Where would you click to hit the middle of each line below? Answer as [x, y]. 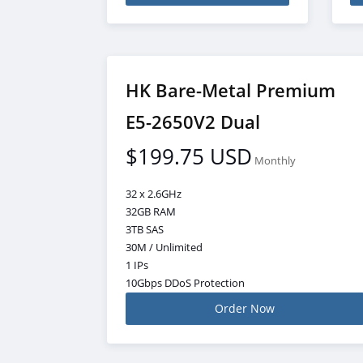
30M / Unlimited [164, 248]
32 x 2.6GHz [153, 194]
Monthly [275, 160]
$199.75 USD [188, 156]
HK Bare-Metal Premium [230, 90]
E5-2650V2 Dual [192, 121]
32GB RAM [150, 212]
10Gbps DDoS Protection [185, 283]
